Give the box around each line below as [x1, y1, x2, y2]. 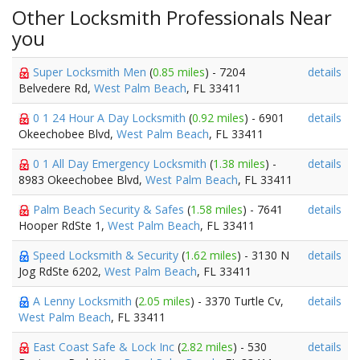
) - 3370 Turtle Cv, [190, 293, 284, 309]
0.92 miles [192, 110, 244, 125]
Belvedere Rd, [18, 80, 94, 96]
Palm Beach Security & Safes [33, 202, 187, 217]
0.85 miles [153, 64, 205, 80]
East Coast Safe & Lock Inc [33, 339, 178, 354]
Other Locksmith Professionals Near [12, 4, 332, 31]
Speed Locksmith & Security [33, 247, 182, 263]
